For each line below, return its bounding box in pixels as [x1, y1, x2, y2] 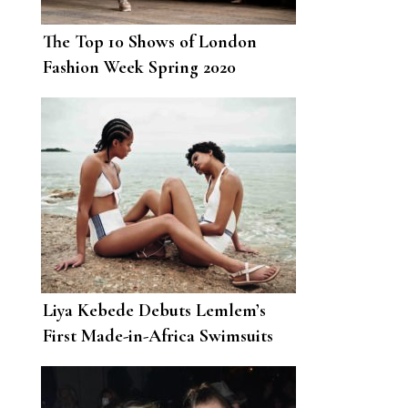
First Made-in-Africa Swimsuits [43, 325, 273, 348]
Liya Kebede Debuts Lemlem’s [43, 300, 266, 322]
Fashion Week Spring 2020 [43, 56, 236, 79]
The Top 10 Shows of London [43, 31, 257, 54]
